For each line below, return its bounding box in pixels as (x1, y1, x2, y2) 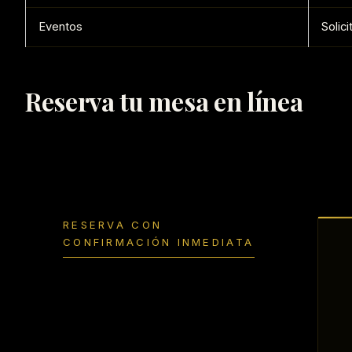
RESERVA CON (63, 218, 163, 232)
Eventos (38, 20, 82, 35)
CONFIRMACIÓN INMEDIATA (63, 236, 255, 249)
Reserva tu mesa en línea (25, 84, 303, 119)
